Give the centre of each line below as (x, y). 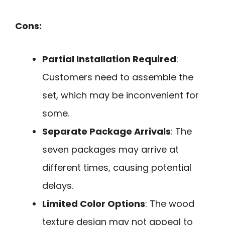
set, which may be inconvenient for (121, 95)
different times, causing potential (117, 168)
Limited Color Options (94, 204)
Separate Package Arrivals (106, 132)
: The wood (170, 204)
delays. (58, 186)
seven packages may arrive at (110, 150)
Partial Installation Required (109, 59)
